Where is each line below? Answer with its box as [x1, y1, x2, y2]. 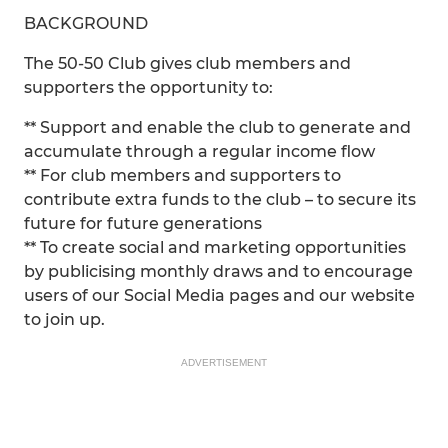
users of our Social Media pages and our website [24, 286, 415, 305]
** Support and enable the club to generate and [24, 118, 411, 137]
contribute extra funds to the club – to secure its [24, 190, 416, 209]
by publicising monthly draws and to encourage [24, 262, 413, 281]
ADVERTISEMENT [181, 357, 267, 368]
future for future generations [24, 214, 262, 233]
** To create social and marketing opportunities [24, 238, 406, 257]
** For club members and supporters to [24, 166, 341, 185]
